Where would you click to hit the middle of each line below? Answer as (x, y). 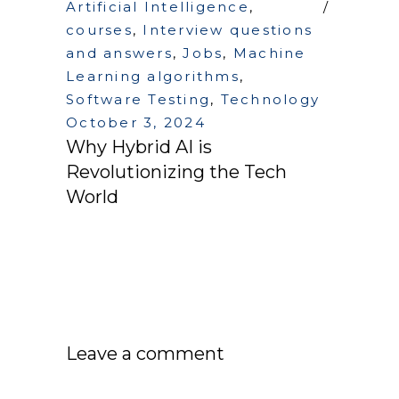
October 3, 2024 (136, 123)
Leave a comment (145, 354)
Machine (269, 53)
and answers (119, 53)
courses (99, 30)
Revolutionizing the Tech (176, 172)
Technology (270, 100)
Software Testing (138, 100)
